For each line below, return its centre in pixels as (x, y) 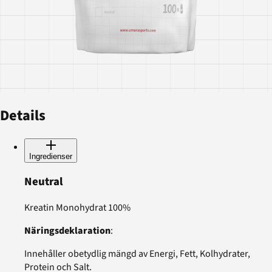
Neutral (43, 182)
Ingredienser (51, 156)
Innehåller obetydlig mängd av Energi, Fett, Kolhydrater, (137, 254)
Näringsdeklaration (67, 231)
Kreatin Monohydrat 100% (77, 208)
